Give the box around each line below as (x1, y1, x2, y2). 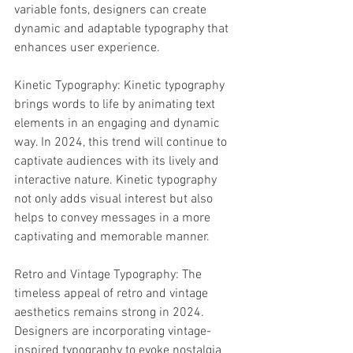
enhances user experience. (14, 40, 160, 56)
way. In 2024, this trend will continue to (14, 135, 230, 150)
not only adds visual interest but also (14, 191, 216, 207)
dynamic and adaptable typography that (14, 21, 232, 37)
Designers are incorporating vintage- (14, 324, 211, 340)
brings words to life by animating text (14, 97, 218, 113)
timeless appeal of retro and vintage (14, 286, 211, 302)
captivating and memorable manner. (14, 229, 210, 245)
